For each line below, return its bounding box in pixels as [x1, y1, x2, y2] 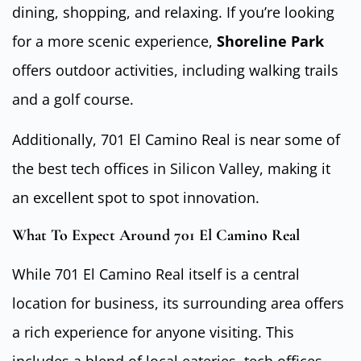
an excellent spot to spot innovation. [12, 188, 259, 208]
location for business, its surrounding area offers [12, 293, 344, 313]
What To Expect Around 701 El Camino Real [12, 225, 300, 245]
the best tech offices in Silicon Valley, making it [12, 159, 330, 179]
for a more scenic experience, [12, 31, 217, 51]
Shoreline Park [217, 31, 324, 51]
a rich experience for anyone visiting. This [12, 322, 294, 342]
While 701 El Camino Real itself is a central [12, 263, 300, 284]
